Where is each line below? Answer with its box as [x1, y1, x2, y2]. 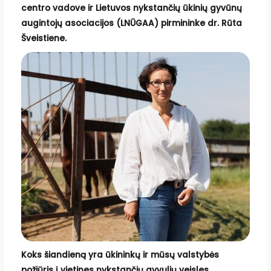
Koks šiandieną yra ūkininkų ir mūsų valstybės [21, 249, 219, 261]
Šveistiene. [21, 32, 67, 44]
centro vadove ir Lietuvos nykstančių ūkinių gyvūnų [21, 2, 242, 14]
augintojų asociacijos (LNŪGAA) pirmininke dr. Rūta [21, 17, 242, 29]
